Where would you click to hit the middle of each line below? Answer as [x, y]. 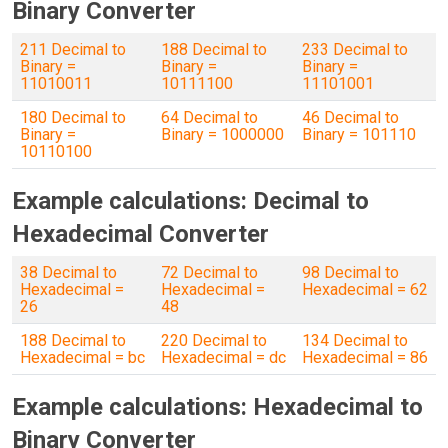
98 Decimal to [350, 272]
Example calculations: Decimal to [190, 201]
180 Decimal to [73, 117]
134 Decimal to [355, 340]
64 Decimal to [209, 117]
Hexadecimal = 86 [365, 357]
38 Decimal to [68, 272]
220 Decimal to [214, 340]
